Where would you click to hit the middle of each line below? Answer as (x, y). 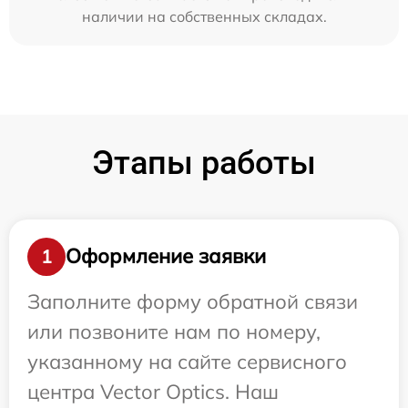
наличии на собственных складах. (204, 16)
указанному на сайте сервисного (187, 361)
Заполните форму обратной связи (193, 301)
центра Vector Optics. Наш (153, 391)
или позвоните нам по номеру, (174, 331)
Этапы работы (204, 163)
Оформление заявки (166, 256)
